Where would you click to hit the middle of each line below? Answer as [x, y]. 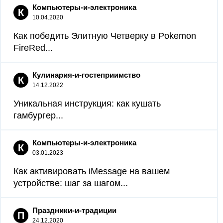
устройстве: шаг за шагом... [71, 183]
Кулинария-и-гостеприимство [86, 75]
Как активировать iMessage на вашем [92, 171]
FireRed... [33, 48]
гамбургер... [38, 115]
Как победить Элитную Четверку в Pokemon [105, 36]
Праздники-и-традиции [74, 210]
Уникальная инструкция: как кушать [87, 104]
